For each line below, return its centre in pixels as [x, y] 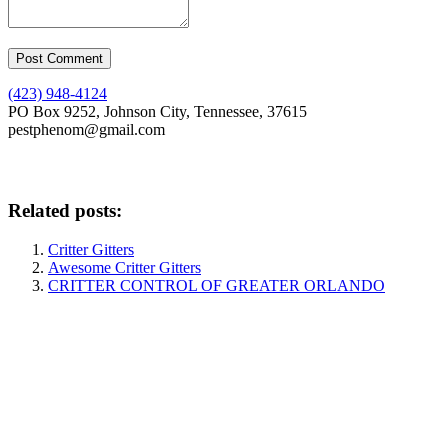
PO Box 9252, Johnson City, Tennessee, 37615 [157, 112]
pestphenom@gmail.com [86, 130]
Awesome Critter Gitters [124, 267]
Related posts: [65, 210]
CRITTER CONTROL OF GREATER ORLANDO [216, 285]
